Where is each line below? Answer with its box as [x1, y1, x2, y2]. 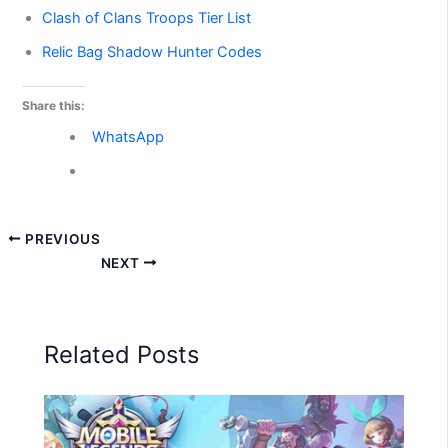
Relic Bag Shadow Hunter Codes [42, 43, 263, 62]
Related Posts [44, 340, 200, 370]
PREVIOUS [21, 230, 101, 247]
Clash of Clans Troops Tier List [42, 9, 252, 28]
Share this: [22, 97, 86, 113]
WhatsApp [92, 127, 165, 146]
